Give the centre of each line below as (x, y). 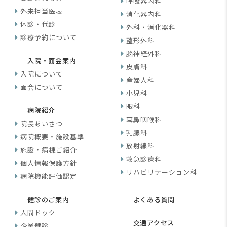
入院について (42, 74)
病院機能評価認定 (49, 176)
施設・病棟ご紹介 (49, 150)
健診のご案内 (48, 199)
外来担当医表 (42, 11)
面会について (42, 87)
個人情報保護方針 (49, 163)
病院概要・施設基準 (52, 137)
